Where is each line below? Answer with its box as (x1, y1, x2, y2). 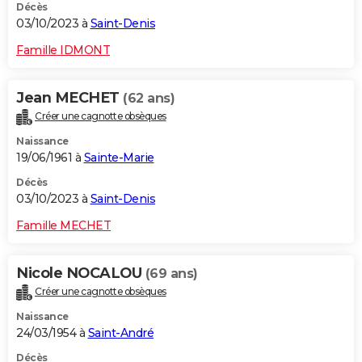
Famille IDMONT (16, 43, 110, 58)
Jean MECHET (16, 89, 123, 107)
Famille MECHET (16, 218, 111, 234)
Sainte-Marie (83, 150, 154, 166)
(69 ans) (145, 266, 198, 282)
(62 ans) (123, 90, 175, 107)
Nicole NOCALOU (16, 264, 145, 283)
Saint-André (87, 326, 154, 341)
